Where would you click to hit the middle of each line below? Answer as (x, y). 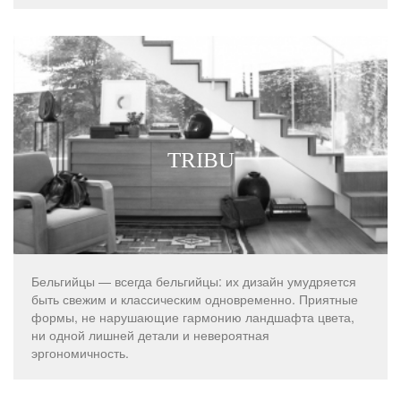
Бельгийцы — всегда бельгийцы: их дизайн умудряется (194, 281)
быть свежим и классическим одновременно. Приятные (195, 299)
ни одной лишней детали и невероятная (150, 334)
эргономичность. (80, 352)
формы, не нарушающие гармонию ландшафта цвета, (193, 316)
